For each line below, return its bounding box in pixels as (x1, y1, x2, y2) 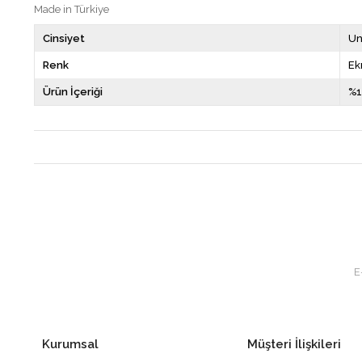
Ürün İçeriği (43, 86, 103, 98)
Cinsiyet (43, 32, 85, 44)
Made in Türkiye (34, 3, 109, 15)
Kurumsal (42, 337, 99, 351)
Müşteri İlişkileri (247, 337, 341, 351)
